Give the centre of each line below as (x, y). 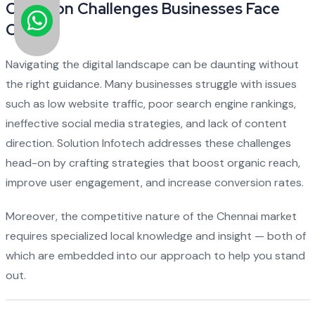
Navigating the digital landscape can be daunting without (152, 64)
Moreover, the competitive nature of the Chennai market (151, 216)
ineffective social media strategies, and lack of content (146, 123)
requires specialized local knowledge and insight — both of (155, 236)
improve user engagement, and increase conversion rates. (154, 182)
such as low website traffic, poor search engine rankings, (150, 104)
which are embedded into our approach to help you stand (155, 256)
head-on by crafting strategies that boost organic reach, (153, 163)
